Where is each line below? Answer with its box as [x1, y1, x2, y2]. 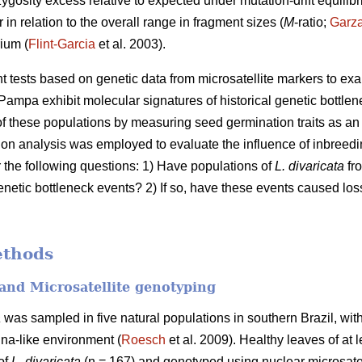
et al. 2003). [95, 37, 166, 52]
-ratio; [294, 15, 330, 30]
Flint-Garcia [28, 37, 95, 52]
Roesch [121, 332, 166, 347]
